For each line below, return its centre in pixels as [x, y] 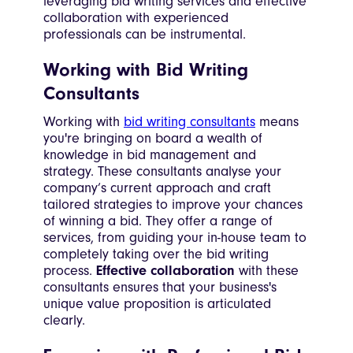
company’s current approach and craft [157, 188]
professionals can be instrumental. [145, 35]
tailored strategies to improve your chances [173, 205]
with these [267, 271]
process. [70, 271]
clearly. [64, 321]
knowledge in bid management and [150, 155]
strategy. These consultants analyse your [162, 172]
